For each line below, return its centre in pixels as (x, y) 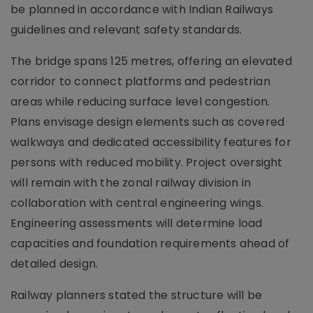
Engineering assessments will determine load (137, 223)
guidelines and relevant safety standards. (126, 30)
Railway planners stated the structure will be (137, 295)
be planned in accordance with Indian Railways (142, 9)
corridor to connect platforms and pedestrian (140, 81)
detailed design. (54, 264)
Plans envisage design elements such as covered (148, 122)
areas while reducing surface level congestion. (140, 102)
